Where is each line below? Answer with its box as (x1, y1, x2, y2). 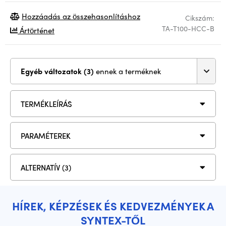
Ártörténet (18, 25, 54, 36)
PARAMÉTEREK (21, 130, 71, 141)
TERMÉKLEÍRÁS (21, 98, 72, 109)
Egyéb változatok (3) (84, 66, 96, 77)
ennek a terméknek (96, 66, 161, 77)
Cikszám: (185, 13, 214, 23)
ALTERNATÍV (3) (21, 161, 71, 173)
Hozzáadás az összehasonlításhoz (22, 11, 140, 22)
